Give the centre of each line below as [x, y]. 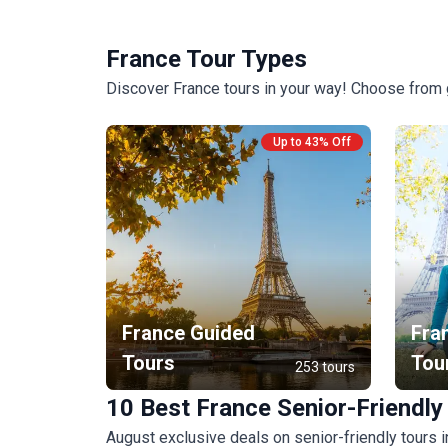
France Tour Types [206, 59]
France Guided [188, 333]
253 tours [325, 367]
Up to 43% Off [312, 142]
